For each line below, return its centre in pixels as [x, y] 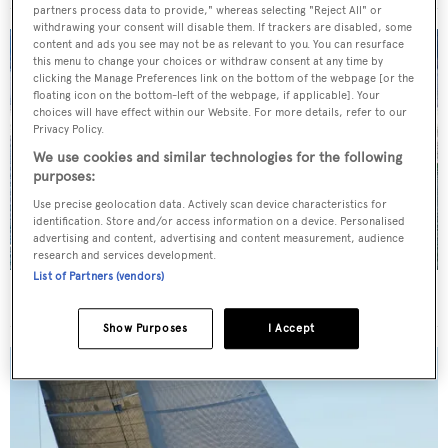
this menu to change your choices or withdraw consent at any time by [208, 61]
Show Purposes [145, 328]
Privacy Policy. [69, 129]
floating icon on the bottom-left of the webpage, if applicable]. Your [207, 95]
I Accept [291, 328]
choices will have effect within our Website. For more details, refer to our [220, 112]
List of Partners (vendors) [99, 276]
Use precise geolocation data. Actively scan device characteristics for [210, 204]
